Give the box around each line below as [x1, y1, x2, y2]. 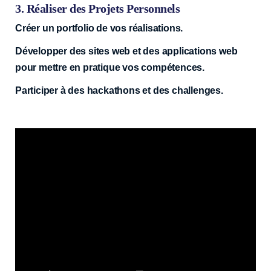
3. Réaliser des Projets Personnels [15, 1, 180, 15]
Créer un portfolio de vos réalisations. [15, 22, 183, 33]
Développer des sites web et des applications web [15, 45, 238, 56]
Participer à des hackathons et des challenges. [15, 85, 223, 96]
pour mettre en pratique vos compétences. [15, 62, 204, 73]
